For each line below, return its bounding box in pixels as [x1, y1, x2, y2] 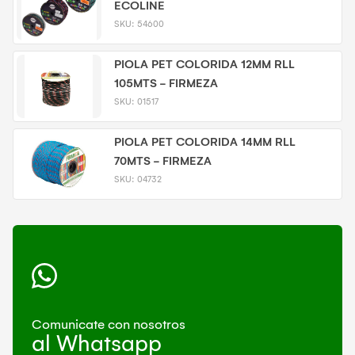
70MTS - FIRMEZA [113, 154, 212, 168]
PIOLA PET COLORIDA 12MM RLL [113, 57, 295, 71]
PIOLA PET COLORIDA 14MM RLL [113, 135, 296, 149]
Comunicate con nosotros [32, 317, 185, 332]
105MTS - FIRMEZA [113, 76, 218, 90]
